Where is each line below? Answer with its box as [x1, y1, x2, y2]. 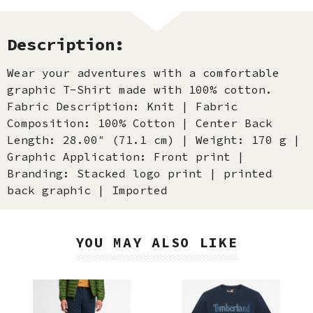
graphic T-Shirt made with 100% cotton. [7, 82, 279, 96]
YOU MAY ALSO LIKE [75, 233, 238, 251]
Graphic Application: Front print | [7, 150, 245, 163]
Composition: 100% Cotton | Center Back [7, 116, 272, 130]
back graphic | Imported [7, 183, 168, 197]
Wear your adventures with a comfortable [7, 66, 279, 80]
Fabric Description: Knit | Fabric [7, 99, 238, 113]
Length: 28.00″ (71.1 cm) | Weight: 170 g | [7, 133, 300, 147]
